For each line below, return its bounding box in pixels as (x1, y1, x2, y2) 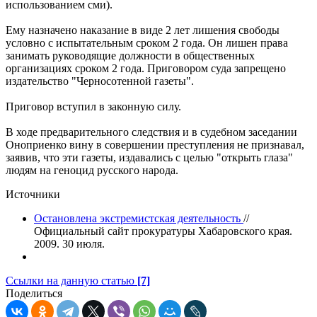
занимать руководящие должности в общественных (6, 49, 255, 62)
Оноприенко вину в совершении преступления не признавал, (6, 138, 304, 151)
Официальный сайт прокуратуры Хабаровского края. (34, 224, 292, 237)
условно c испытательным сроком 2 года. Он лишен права (6, 36, 288, 49)
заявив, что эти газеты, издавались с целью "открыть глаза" (6, 151, 293, 163)
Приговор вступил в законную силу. (6, 100, 181, 113)
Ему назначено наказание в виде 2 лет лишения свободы (6, 23, 279, 36)
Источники (6, 188, 60, 200)
